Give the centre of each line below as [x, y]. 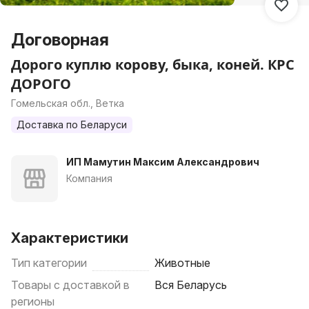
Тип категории [49, 263]
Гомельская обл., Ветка [68, 103]
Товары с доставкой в [70, 285]
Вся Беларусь [191, 285]
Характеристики [70, 238]
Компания [89, 178]
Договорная [60, 40]
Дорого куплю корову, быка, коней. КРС [153, 64]
